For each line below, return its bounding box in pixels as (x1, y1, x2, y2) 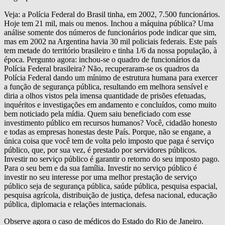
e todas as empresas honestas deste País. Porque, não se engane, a (4, 127, 211, 136)
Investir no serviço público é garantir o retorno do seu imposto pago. (4, 154, 219, 163)
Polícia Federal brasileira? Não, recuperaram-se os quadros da (4, 64, 199, 73)
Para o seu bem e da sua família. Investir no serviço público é (4, 163, 197, 172)
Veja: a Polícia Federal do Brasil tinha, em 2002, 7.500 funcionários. (4, 10, 220, 19)
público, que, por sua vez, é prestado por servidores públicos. (4, 145, 197, 154)
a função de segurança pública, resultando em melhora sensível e (4, 82, 208, 91)
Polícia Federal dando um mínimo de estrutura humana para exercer (4, 73, 217, 82)
